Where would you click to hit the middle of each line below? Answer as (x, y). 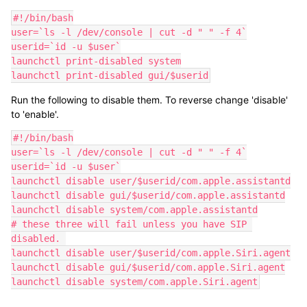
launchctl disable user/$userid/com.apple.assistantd (151, 181)
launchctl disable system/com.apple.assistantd (134, 210)
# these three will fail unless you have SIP (129, 224)
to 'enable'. (35, 114)
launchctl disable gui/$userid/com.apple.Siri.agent (148, 267)
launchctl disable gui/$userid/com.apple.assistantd (148, 195)
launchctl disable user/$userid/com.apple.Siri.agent (151, 253)
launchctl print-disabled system (96, 61)
